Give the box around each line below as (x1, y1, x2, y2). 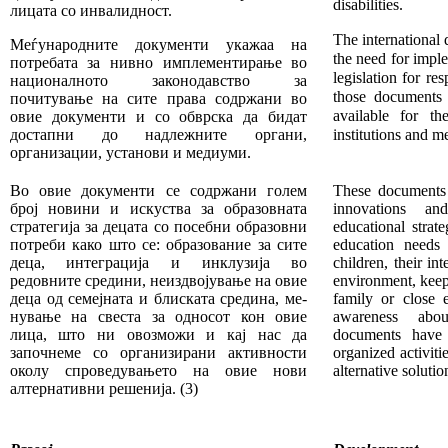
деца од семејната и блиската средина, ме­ (9, 290, 308, 308)
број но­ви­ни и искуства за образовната (9, 200, 308, 218)
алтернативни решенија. (9, 380, 180, 398)
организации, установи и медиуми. (9, 144, 251, 162)
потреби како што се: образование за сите (9, 236, 308, 254)
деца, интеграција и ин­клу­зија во (9, 254, 308, 272)
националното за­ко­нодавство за (9, 72, 308, 90)
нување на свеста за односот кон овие (9, 308, 308, 326)
